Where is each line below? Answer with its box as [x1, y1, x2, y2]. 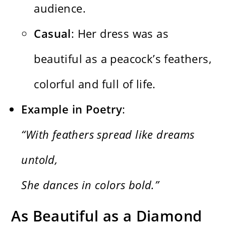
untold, [21, 152, 58, 167]
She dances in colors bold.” [21, 177, 159, 193]
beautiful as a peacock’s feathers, [34, 51, 212, 67]
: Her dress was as [71, 26, 169, 41]
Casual [34, 26, 71, 41]
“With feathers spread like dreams [21, 127, 195, 142]
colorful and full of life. [34, 76, 156, 92]
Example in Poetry [21, 101, 123, 117]
